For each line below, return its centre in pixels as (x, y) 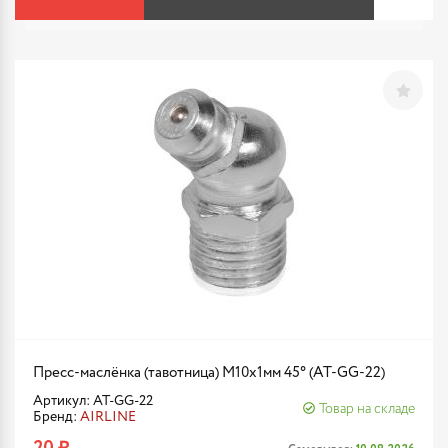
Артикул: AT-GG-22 (93, 401)
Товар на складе (367, 409)
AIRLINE (108, 417)
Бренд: (56, 417)
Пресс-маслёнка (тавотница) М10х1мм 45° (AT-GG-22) (209, 372)
